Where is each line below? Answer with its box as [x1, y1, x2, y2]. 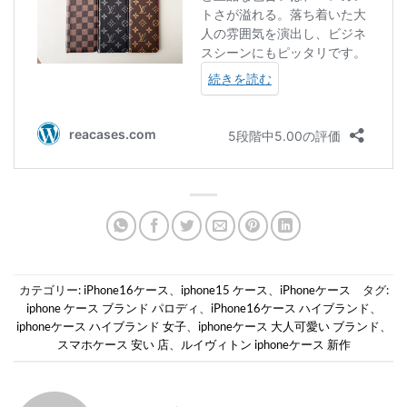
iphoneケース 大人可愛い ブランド [197, 319, 380, 334]
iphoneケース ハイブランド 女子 [15, 319, 186, 334]
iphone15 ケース [180, 283, 268, 298]
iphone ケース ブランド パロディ [25, 301, 199, 316]
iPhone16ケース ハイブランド [210, 301, 370, 316]
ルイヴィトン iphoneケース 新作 [180, 337, 351, 352]
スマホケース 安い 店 [56, 337, 169, 352]
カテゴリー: [18, 283, 84, 298]
